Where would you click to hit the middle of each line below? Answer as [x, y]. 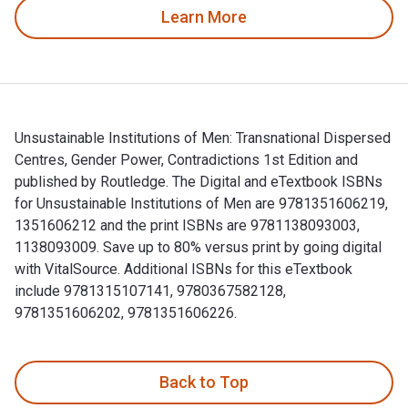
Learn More [204, 17]
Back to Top [204, 382]
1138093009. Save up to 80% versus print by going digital [198, 247]
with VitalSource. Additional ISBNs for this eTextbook [184, 269]
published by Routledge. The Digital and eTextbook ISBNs [199, 181]
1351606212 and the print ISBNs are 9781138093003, [187, 225]
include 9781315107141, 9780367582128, [150, 291]
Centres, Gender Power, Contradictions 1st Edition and [186, 159]
